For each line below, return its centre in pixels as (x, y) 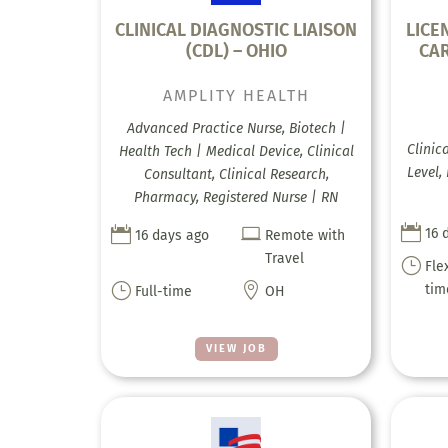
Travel (285, 258)
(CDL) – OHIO (236, 50)
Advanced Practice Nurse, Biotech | (236, 128)
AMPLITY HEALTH (236, 95)
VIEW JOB (236, 348)
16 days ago (171, 235)
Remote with (305, 235)
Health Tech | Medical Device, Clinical (236, 151)
